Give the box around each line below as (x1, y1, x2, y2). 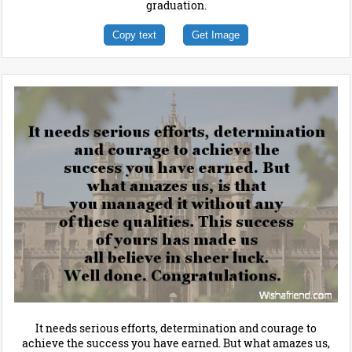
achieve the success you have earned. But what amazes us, (22, 335, 330, 350)
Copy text (112, 29, 156, 42)
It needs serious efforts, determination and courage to (35, 320, 317, 335)
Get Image (192, 29, 240, 42)
